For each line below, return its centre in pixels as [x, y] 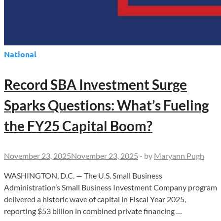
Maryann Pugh [179, 156]
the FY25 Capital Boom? [78, 126]
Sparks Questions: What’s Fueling [106, 105]
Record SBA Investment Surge [95, 85]
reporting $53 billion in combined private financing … [93, 211]
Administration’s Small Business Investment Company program [110, 187]
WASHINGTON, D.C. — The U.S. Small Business [83, 176]
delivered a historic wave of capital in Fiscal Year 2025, [95, 199]
